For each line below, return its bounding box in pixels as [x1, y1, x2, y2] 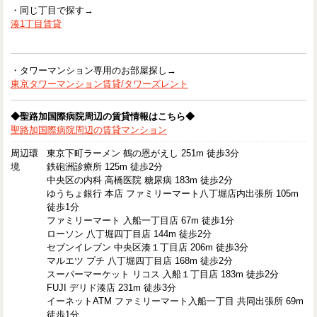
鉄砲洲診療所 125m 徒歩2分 [47, 161, 163, 173]
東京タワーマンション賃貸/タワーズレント [11, 78, 188, 89]
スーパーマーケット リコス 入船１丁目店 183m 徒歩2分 [47, 269, 279, 280]
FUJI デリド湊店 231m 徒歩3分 [47, 282, 177, 294]
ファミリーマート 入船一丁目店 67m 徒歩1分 [47, 215, 235, 226]
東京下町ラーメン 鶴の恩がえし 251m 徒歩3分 [47, 148, 240, 159]
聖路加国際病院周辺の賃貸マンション [11, 125, 167, 136]
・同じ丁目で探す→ [11, 5, 93, 16]
